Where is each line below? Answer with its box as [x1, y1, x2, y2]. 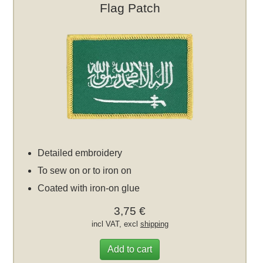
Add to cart [107, 244, 153, 254]
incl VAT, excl [91, 220, 140, 228]
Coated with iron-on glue [38, 183, 140, 193]
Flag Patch [99, 1, 160, 15]
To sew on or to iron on [38, 166, 132, 176]
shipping [140, 220, 168, 228]
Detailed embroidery [38, 148, 123, 158]
